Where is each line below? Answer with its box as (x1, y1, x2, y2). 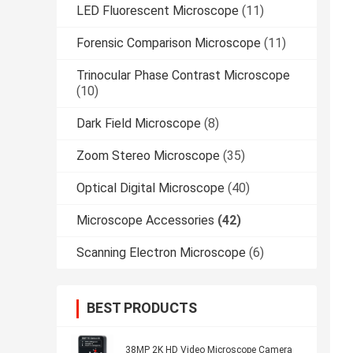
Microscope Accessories (76, 213, 214, 229)
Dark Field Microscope (76, 116, 201, 132)
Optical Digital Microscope (76, 180, 225, 196)
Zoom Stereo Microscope (76, 148, 220, 164)
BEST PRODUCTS (87, 299, 197, 317)
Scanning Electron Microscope (76, 245, 246, 261)
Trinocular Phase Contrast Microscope (76, 68, 290, 84)
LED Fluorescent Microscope (76, 3, 239, 19)
